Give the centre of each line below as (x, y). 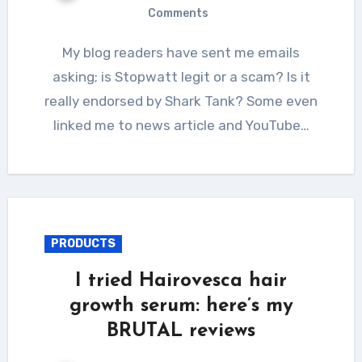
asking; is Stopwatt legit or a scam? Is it (181, 76)
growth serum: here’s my (181, 306)
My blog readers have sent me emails (67, 52)
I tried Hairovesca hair (181, 281)
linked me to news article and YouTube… (181, 125)
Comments (178, 13)
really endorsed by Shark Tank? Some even (181, 101)
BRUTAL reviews (181, 331)
